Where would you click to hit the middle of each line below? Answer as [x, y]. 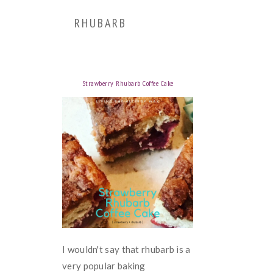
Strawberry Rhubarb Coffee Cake [128, 83]
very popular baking [104, 266]
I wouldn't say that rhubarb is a [126, 250]
